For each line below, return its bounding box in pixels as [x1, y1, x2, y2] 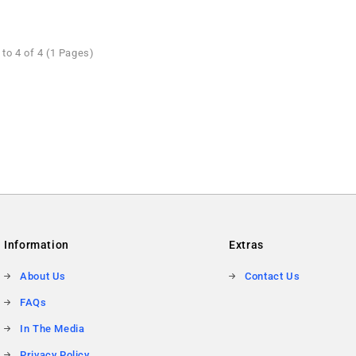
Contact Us [245, 269, 300, 282]
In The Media [20, 322, 85, 335]
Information [4, 238, 69, 251]
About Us [20, 269, 67, 282]
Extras [229, 238, 264, 251]
